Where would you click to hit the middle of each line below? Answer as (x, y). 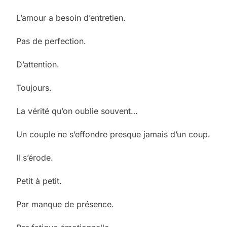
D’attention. (38, 64)
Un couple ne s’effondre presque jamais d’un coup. (113, 134)
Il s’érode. (35, 157)
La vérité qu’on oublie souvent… (77, 111)
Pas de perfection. (51, 41)
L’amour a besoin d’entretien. (71, 17)
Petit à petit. (39, 181)
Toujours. (34, 87)
